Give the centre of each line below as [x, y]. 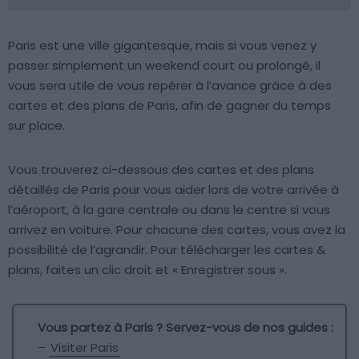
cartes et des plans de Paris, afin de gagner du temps [169, 105]
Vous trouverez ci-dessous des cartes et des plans [161, 169]
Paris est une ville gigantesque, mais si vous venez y [162, 45]
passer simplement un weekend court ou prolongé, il [164, 65]
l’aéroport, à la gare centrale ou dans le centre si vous [169, 210]
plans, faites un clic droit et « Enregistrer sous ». [147, 270]
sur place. [36, 125]
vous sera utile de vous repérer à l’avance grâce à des [170, 85]
